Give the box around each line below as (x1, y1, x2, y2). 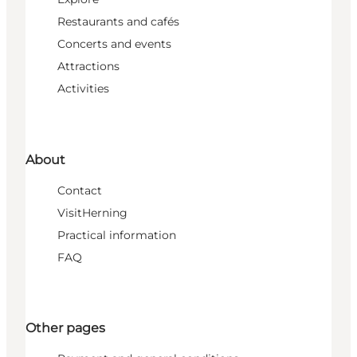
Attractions (57, 59, 120, 74)
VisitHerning (57, 205, 127, 220)
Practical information (57, 227, 176, 242)
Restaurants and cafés (57, 14, 179, 29)
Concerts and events (57, 37, 171, 52)
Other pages (25, 320, 105, 335)
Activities (57, 81, 109, 96)
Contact (57, 182, 102, 198)
